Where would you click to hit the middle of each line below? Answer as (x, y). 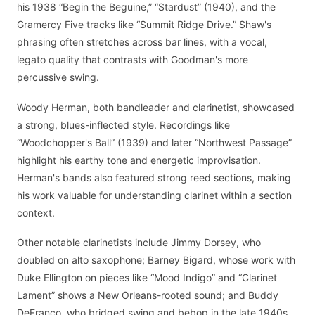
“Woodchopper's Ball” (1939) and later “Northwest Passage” (154, 142)
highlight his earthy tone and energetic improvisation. (139, 160)
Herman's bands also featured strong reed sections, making (154, 177)
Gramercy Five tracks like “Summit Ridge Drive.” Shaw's (144, 25)
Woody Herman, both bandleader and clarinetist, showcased (156, 107)
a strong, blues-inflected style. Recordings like (123, 124)
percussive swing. (58, 77)
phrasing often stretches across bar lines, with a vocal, (142, 42)
